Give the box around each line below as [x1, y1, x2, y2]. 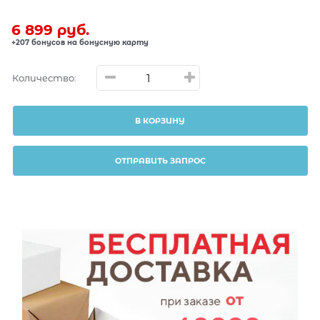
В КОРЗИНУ [135, 116, 186, 126]
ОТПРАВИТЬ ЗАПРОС [114, 156, 206, 166]
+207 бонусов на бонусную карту [11, 38, 149, 48]
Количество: [11, 71, 76, 84]
